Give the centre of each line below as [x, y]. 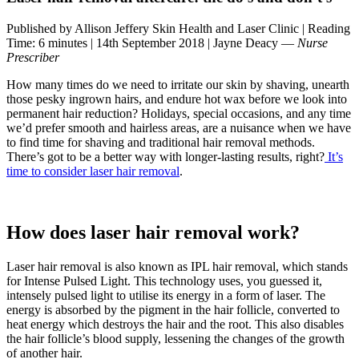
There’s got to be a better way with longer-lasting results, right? [165, 156]
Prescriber [33, 57]
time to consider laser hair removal [93, 171]
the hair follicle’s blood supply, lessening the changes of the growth [175, 338]
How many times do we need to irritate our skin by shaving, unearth [178, 84]
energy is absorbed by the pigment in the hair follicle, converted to [173, 309]
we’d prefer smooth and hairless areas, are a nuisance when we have [179, 127]
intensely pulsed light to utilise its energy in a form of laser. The [166, 295]
